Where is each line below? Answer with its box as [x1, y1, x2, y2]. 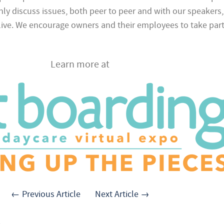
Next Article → [94, 188, 149, 200]
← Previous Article [10, 188, 80, 200]
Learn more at [50, 58, 110, 71]
